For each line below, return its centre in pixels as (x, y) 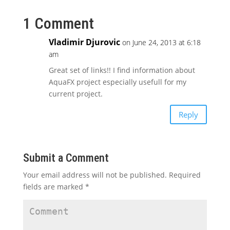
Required (184, 175)
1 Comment (58, 23)
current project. (75, 94)
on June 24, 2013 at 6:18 (161, 42)
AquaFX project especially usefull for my (117, 82)
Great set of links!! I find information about (122, 70)
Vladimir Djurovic (84, 42)
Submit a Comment (66, 158)
